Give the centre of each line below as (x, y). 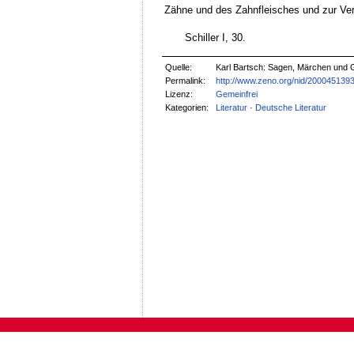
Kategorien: (187, 107)
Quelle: (179, 67)
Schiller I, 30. (216, 38)
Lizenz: (179, 94)
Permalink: (186, 80)
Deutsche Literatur (291, 107)
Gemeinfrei (237, 94)
